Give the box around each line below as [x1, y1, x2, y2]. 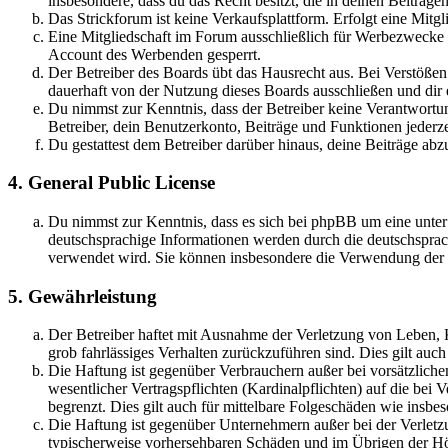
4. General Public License [8, 172, 215, 194]
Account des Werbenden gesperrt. [48, 45, 261, 63]
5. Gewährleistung [8, 285, 157, 307]
